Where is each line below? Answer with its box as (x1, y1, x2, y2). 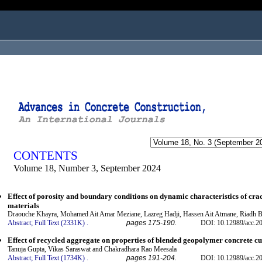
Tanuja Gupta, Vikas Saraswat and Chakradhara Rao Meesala (8, 244, 177, 253)
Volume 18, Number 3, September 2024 (13, 163, 161, 173)
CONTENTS (13, 149, 78, 163)
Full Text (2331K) (35, 219, 85, 227)
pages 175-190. (126, 219, 177, 227)
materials (8, 201, 39, 211)
